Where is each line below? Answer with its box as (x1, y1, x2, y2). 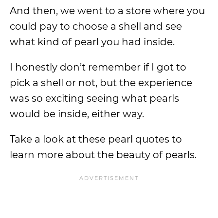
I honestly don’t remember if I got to (10, 61, 186, 73)
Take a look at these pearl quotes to (10, 133, 182, 145)
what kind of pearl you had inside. (10, 36, 175, 48)
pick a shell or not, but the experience (10, 77, 192, 89)
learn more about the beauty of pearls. (10, 149, 197, 161)
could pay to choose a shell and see (10, 20, 182, 32)
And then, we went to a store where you (10, 5, 205, 17)
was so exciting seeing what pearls (10, 92, 179, 104)
